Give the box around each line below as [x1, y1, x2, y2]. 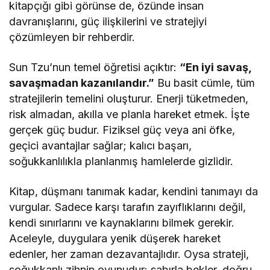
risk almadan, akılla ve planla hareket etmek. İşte [9, 108, 250, 121]
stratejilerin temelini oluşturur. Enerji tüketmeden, [9, 92, 249, 105]
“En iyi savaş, [180, 61, 252, 74]
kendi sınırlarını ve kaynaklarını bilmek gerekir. [9, 216, 235, 230]
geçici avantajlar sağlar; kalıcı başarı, [9, 139, 192, 152]
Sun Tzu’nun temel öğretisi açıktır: [9, 61, 180, 74]
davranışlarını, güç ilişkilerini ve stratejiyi [9, 15, 207, 28]
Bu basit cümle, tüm [154, 77, 256, 90]
